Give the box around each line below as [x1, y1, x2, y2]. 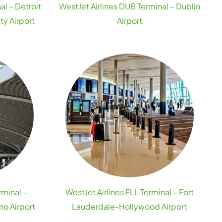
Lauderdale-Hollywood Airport [72, 201, 187, 212]
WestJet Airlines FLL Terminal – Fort [65, 187, 194, 197]
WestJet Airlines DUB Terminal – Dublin [58, 1, 200, 11]
